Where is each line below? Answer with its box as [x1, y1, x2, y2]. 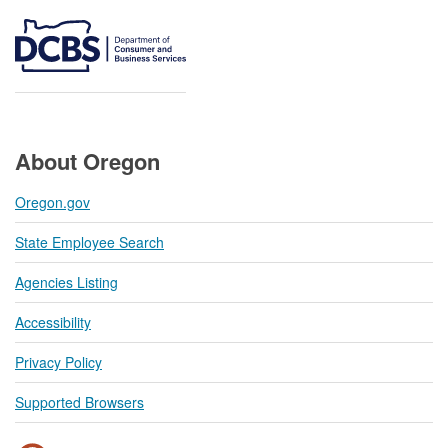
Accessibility [15, 312, 91, 333]
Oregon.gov [15, 192, 90, 213]
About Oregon [15, 145, 160, 178]
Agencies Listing [15, 272, 118, 293]
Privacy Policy [15, 352, 102, 373]
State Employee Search [15, 232, 164, 253]
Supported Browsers [15, 392, 144, 413]
